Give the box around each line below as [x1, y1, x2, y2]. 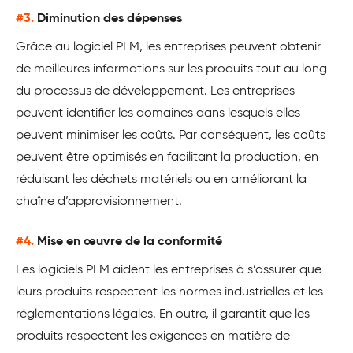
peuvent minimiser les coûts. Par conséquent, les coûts [16, 129, 325, 143]
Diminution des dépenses [37, 13, 182, 26]
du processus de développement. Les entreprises [16, 85, 295, 98]
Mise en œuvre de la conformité [37, 236, 222, 249]
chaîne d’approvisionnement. [16, 195, 182, 209]
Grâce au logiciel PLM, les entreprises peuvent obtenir [16, 41, 321, 54]
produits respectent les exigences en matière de [16, 330, 290, 344]
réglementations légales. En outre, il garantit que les [16, 308, 310, 321]
